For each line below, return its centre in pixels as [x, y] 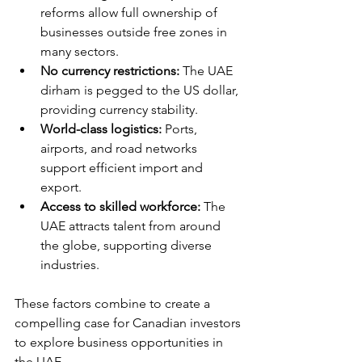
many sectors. [80, 51]
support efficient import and [123, 168]
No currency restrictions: [110, 71]
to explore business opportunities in [120, 342]
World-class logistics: [101, 129]
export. [61, 187]
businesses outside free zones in [135, 32]
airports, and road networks [120, 148]
